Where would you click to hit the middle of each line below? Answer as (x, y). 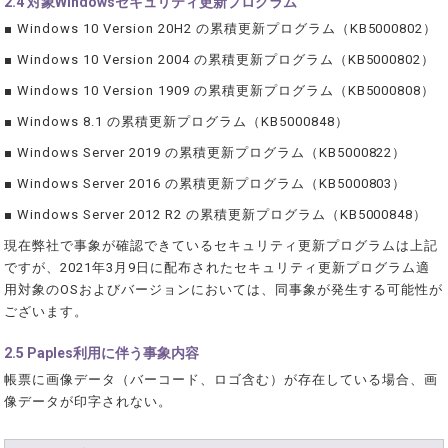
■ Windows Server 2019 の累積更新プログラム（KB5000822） (205, 153)
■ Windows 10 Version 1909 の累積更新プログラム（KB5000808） (220, 90)
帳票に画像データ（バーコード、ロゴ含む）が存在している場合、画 (221, 380)
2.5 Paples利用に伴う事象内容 (102, 353)
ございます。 (46, 312)
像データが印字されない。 (88, 402)
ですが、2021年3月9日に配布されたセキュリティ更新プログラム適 (217, 268)
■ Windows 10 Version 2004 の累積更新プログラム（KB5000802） (220, 59)
